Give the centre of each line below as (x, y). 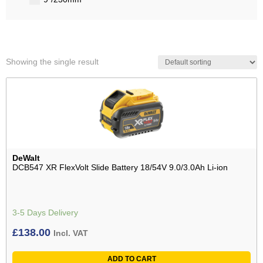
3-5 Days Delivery (45, 212)
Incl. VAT (71, 233)
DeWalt (26, 158)
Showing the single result (52, 61)
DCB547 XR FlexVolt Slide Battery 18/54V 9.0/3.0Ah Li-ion (120, 167)
